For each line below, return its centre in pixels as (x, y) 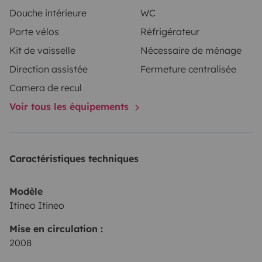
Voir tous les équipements (70, 107)
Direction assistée (49, 69)
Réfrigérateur (170, 32)
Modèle (26, 192)
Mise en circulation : (56, 229)
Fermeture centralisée (188, 69)
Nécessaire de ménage (191, 51)
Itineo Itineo (37, 206)
